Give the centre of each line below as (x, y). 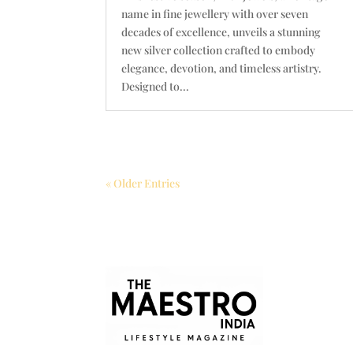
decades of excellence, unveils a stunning (221, 32)
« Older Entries (143, 184)
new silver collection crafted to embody (219, 50)
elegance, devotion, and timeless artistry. (222, 68)
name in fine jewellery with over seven (215, 13)
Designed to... (156, 86)
